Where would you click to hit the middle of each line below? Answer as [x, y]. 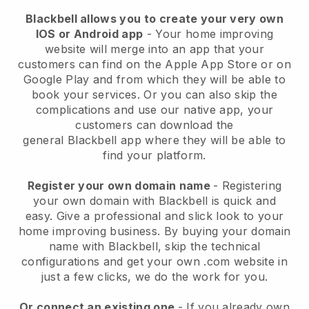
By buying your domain [226, 231]
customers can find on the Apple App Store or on [154, 64]
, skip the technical [209, 247]
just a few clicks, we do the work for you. [154, 277]
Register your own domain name [120, 186]
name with [78, 247]
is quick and [242, 201]
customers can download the [154, 125]
